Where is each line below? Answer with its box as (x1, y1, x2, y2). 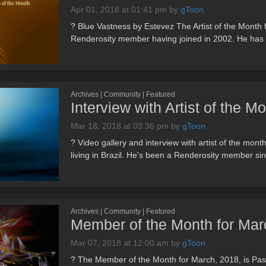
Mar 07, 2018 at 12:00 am (71, 237, 169, 248)
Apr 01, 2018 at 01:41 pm (71, 4, 167, 14)
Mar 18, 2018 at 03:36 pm (71, 121, 169, 131)
